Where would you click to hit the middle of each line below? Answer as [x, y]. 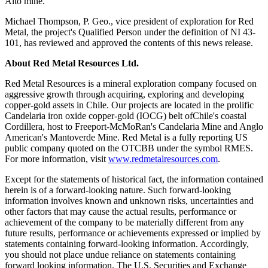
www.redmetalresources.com [163, 159]
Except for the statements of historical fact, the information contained [134, 179]
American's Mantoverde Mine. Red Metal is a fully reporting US [126, 138]
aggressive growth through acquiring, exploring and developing [124, 95]
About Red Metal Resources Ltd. [72, 63]
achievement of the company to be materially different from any [124, 223]
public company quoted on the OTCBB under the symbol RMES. [129, 148]
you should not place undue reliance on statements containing [120, 255]
